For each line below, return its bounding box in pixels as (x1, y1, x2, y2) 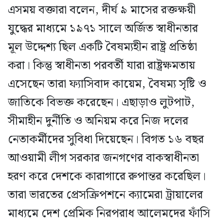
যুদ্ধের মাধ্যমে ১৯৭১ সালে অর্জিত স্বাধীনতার (8, 19, 198, 38)
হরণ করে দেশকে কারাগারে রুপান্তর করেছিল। (8, 167, 206, 186)
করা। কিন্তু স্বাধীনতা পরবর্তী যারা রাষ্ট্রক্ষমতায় (8, 56, 195, 75)
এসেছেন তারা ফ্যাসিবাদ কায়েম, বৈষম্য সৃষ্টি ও (8, 74, 206, 93)
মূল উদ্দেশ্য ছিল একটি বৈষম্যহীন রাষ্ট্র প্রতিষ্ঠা (8, 37, 197, 56)
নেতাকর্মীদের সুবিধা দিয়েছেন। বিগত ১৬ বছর (8, 130, 204, 149)
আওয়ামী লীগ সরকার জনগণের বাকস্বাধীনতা (8, 148, 199, 167)
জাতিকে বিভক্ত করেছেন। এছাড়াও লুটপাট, (8, 93, 195, 112)
